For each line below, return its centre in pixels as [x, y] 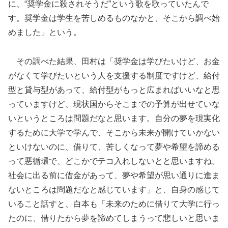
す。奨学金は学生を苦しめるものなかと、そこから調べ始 [114, 18]
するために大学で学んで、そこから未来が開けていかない [114, 133]
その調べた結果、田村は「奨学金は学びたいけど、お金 [114, 62]
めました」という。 [45, 33]
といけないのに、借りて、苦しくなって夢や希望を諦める [114, 147]
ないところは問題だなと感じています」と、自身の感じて [114, 190]
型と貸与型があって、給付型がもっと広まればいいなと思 [114, 90]
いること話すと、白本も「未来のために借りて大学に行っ [114, 204]
